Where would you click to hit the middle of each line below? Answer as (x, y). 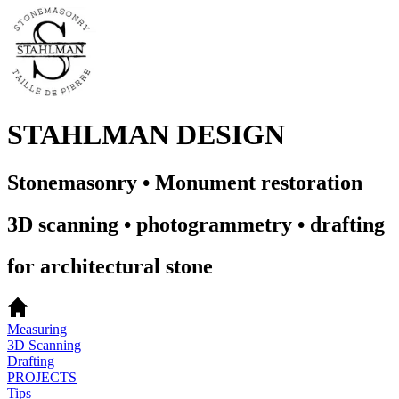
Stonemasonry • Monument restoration (185, 182)
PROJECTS (42, 377)
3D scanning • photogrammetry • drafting (196, 224)
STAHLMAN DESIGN (146, 135)
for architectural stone (110, 266)
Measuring (37, 329)
